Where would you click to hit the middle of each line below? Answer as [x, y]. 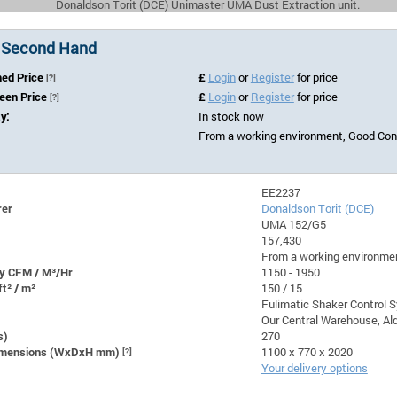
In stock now [231, 116]
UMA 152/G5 [293, 224]
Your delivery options [314, 367]
